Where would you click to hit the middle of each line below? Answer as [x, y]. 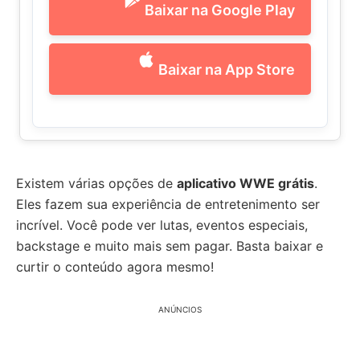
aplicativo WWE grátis [245, 183]
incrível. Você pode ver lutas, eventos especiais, [162, 225]
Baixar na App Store [227, 69]
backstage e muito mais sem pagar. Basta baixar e [170, 246]
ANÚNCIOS [180, 309]
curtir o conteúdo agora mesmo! [115, 267]
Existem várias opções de [96, 183]
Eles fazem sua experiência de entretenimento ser [168, 204]
